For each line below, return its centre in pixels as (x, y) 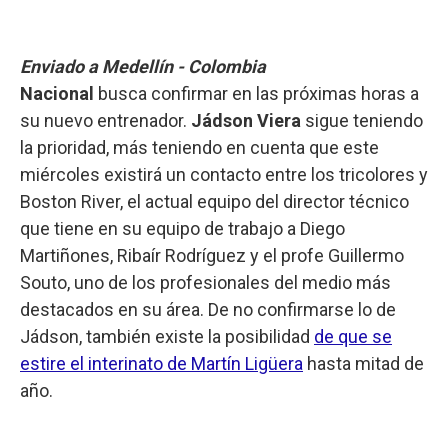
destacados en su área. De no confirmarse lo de (208, 309)
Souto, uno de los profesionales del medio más (205, 282)
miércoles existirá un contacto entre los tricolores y (224, 174)
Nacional (57, 93)
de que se (353, 336)
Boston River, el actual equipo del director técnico (214, 201)
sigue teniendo (362, 120)
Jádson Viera (244, 120)
